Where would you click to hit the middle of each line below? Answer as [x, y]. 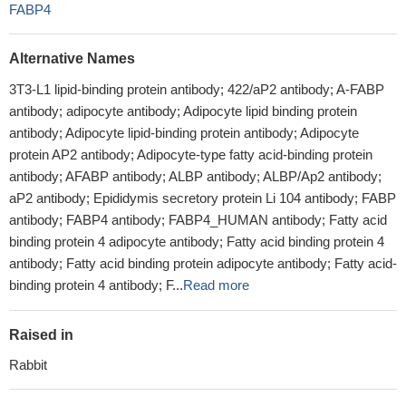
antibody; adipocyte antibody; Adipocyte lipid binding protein [183, 111]
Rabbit [28, 365]
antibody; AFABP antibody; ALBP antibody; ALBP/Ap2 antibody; [195, 176]
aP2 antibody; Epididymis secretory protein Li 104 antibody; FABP [203, 198]
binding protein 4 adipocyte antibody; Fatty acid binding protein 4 [197, 242]
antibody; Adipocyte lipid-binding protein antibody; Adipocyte [184, 133]
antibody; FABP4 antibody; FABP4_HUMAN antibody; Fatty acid [198, 220]
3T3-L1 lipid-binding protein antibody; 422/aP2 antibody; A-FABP [197, 89]
